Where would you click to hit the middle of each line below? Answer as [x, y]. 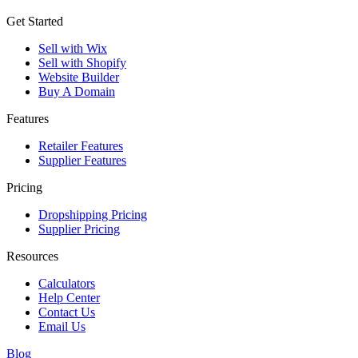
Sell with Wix [73, 48]
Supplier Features [82, 160]
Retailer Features [81, 145]
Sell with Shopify [82, 62]
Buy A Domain [77, 91]
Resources [32, 256]
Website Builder [79, 77]
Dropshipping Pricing [93, 214]
